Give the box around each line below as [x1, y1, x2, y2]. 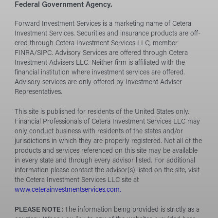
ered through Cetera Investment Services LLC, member [15, 39, 178, 47]
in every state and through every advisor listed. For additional [15, 157, 195, 164]
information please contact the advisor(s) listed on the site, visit [15, 166, 200, 174]
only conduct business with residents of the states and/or [15, 127, 183, 135]
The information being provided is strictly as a [65, 206, 200, 214]
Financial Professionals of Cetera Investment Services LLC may [15, 118, 200, 126]
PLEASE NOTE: [15, 206, 65, 214]
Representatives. [15, 88, 62, 96]
